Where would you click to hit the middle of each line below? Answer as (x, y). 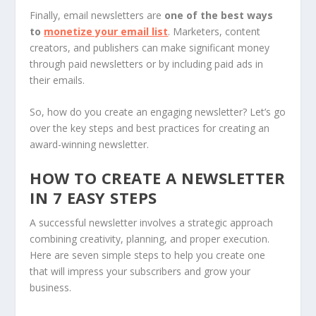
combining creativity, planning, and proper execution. (150, 239)
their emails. (57, 80)
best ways (247, 15)
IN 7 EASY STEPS (93, 198)
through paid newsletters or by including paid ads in (147, 63)
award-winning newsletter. (90, 144)
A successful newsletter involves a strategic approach (152, 223)
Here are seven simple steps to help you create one (148, 255)
